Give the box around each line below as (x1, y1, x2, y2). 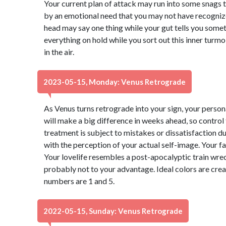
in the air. (43, 47, 74, 56)
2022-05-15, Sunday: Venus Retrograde (43, 206, 183, 215)
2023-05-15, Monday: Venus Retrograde (43, 77, 186, 86)
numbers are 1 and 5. (43, 176, 115, 186)
